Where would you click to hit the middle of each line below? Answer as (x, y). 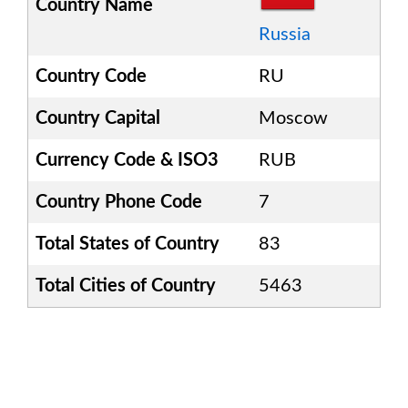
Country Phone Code (119, 202)
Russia (285, 35)
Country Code (91, 76)
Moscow (293, 118)
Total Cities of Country (126, 286)
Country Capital (98, 118)
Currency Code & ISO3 (127, 160)
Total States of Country (127, 244)
